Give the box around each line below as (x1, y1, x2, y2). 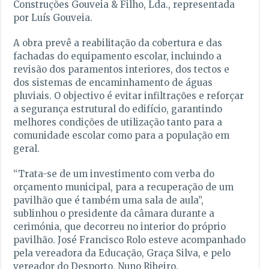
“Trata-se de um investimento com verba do (13, 168, 215, 180)
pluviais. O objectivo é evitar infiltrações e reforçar (13, 89, 244, 101)
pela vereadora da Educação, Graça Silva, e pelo (13, 247, 231, 259)
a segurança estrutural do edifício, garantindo (13, 103, 223, 115)
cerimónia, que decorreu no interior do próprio (13, 220, 226, 232)
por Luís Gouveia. (13, 11, 93, 23)
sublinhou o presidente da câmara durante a (13, 207, 215, 219)
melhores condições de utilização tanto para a (13, 116, 223, 128)
